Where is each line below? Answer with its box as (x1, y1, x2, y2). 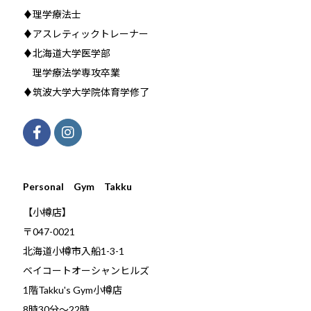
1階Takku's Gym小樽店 (23, 283, 122, 296)
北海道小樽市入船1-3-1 (23, 244, 124, 257)
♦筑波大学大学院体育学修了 (23, 85, 149, 98)
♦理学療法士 (23, 8, 81, 20)
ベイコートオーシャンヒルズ (23, 264, 149, 276)
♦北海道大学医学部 (23, 47, 110, 59)
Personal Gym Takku (23, 180, 132, 192)
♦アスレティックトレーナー (23, 27, 149, 40)
